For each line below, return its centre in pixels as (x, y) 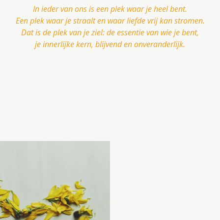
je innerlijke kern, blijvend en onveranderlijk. (110, 44)
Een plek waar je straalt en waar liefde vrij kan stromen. (110, 21)
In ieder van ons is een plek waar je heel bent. (110, 9)
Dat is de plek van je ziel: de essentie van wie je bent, (110, 33)
